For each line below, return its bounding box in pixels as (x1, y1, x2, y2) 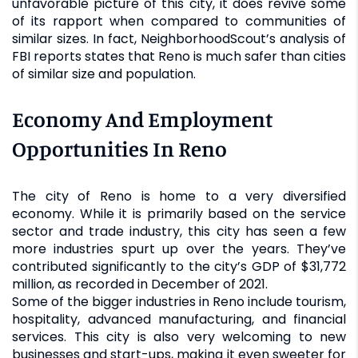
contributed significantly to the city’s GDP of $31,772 (12, 257, 346, 276)
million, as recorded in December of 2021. (12, 274, 268, 293)
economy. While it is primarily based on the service (12, 204, 346, 223)
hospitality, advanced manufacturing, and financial (12, 309, 346, 328)
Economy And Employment (12, 105, 272, 132)
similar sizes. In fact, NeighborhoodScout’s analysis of (12, 29, 346, 48)
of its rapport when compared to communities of (12, 11, 346, 30)
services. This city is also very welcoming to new (12, 327, 346, 346)
